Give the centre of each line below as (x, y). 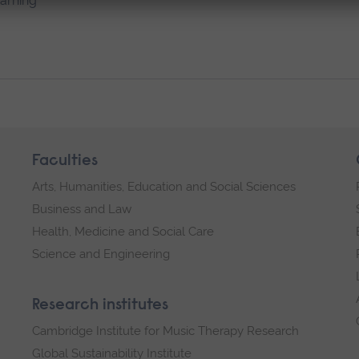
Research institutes (100, 305)
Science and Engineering (101, 254)
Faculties (65, 161)
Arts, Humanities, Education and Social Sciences (164, 186)
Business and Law (82, 209)
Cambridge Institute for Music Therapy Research (165, 331)
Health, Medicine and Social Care (123, 231)
